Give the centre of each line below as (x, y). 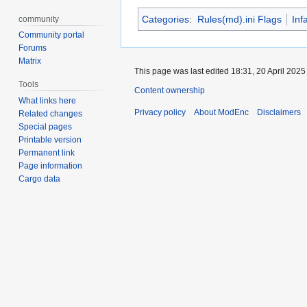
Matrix (30, 61)
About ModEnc (221, 113)
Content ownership (170, 91)
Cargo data (40, 179)
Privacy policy (160, 113)
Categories (165, 20)
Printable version (50, 140)
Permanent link (47, 153)
